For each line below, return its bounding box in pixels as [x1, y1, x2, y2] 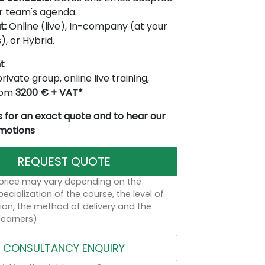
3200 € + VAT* [15, 85, 83, 99]
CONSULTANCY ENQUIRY [3, 240, 125, 256]
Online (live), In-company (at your [6, 19, 167, 33]
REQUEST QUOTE [17, 153, 111, 170]
